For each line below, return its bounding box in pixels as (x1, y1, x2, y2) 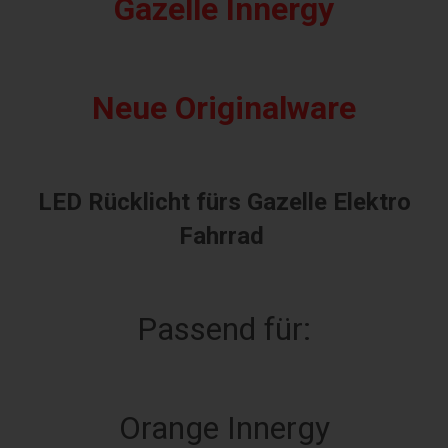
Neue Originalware (92, 88, 356, 127)
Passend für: (137, 309, 311, 348)
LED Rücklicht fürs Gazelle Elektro (37, 187, 411, 216)
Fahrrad (178, 221, 270, 250)
